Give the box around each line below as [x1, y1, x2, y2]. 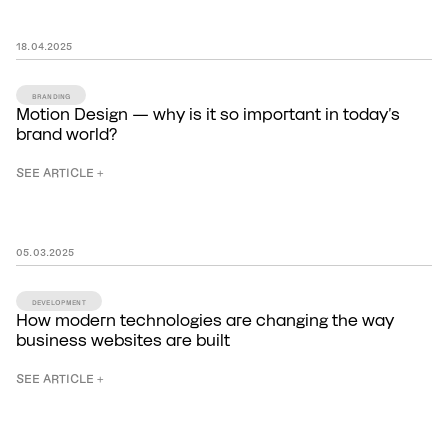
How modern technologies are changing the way [16, 313, 394, 330]
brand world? [16, 127, 117, 144]
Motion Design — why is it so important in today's [16, 107, 400, 124]
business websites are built [16, 333, 230, 350]
